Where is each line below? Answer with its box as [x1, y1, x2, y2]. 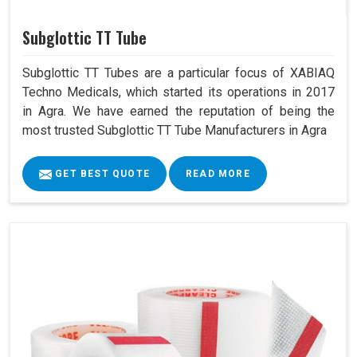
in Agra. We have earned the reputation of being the [22, 104, 335, 120]
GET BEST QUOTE [52, 168, 150, 180]
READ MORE [186, 168, 250, 180]
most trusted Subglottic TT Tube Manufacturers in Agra [22, 123, 327, 139]
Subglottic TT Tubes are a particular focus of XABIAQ [22, 65, 335, 81]
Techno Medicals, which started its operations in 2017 [22, 84, 335, 100]
